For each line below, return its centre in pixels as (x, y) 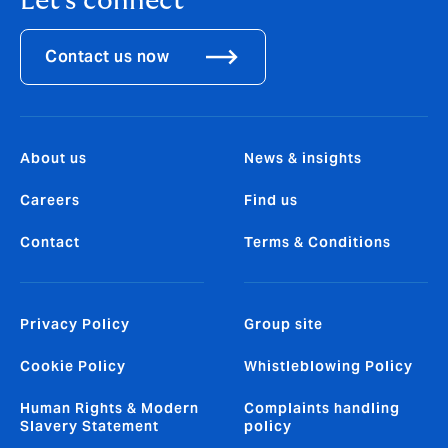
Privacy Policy (75, 323)
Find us (271, 199)
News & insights (303, 157)
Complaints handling (322, 407)
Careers (50, 199)
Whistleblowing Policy (328, 365)
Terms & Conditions (317, 241)
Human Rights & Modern (109, 407)
